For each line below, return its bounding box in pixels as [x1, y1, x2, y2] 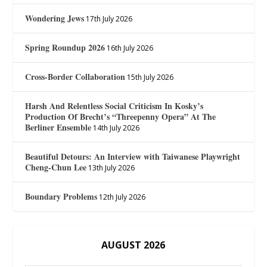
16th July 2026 [107, 42, 154, 53]
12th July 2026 [99, 191, 146, 202]
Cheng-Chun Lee [25, 160, 87, 173]
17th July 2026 [86, 13, 133, 24]
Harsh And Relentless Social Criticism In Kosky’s [25, 99, 204, 112]
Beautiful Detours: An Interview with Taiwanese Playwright [25, 150, 241, 163]
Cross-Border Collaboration [25, 70, 126, 83]
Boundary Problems [25, 190, 98, 203]
